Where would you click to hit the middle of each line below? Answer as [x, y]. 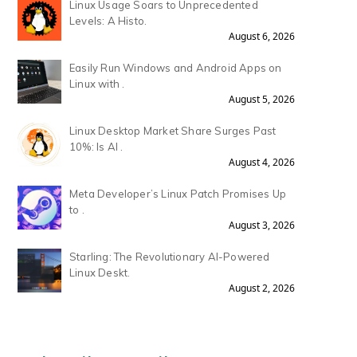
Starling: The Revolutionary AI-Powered [170, 257]
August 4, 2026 [261, 163]
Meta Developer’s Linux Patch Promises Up [178, 194]
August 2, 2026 [261, 288]
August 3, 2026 [261, 226]
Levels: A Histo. [108, 21]
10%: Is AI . [96, 147]
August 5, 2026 [261, 100]
